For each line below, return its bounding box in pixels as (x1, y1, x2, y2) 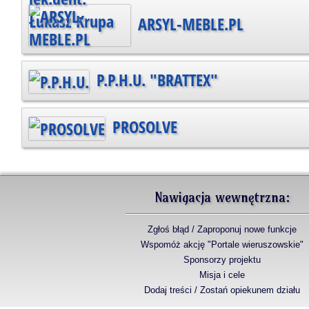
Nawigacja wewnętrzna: (154, 188, 290, 206)
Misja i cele (199, 269, 245, 280)
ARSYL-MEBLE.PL (133, 12, 243, 35)
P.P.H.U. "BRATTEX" (92, 68, 218, 91)
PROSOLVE (108, 114, 177, 138)
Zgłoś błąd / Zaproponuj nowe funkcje (148, 223, 297, 235)
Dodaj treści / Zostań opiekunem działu (144, 284, 300, 295)
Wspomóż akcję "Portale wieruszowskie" (141, 239, 303, 250)
